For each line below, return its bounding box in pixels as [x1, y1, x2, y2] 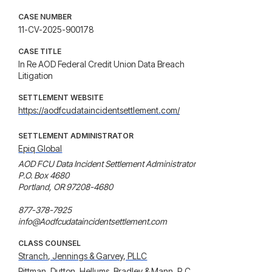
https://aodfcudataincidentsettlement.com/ [18, 105, 180, 115]
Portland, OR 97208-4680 [18, 182, 114, 192]
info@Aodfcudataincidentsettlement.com [18, 216, 168, 226]
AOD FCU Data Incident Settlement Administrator [18, 158, 197, 169]
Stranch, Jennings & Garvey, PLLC [18, 251, 148, 261]
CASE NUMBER [18, 12, 72, 21]
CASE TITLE [18, 47, 62, 56]
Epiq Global [18, 143, 63, 154]
